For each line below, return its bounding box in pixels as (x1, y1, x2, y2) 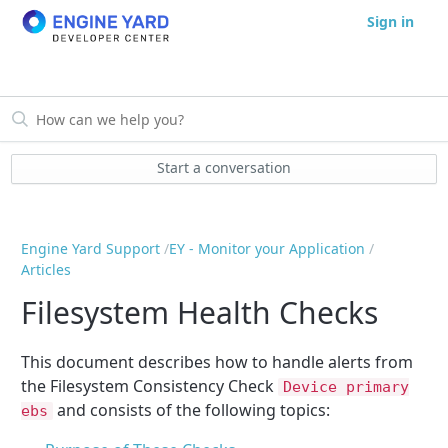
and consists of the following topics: (52, 398, 330, 421)
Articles (21, 260, 72, 280)
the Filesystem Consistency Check (21, 374, 279, 397)
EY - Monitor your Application (169, 239, 366, 259)
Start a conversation (157, 158, 291, 178)
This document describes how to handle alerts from (21, 350, 414, 373)
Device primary (282, 377, 409, 396)
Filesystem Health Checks (21, 291, 379, 333)
